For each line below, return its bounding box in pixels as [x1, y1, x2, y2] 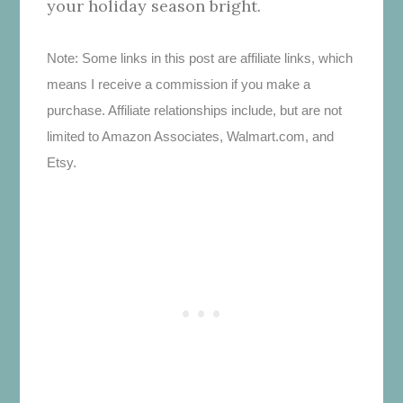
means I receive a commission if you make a [47, 76, 311, 92]
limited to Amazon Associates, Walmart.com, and [47, 128, 335, 144]
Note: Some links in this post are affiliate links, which [47, 49, 354, 66]
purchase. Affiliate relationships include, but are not [47, 102, 343, 118]
